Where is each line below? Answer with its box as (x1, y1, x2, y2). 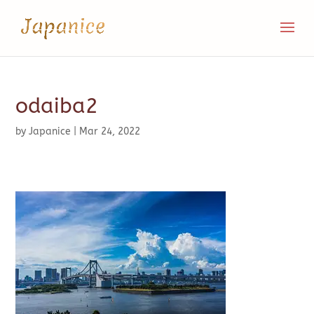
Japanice (29, 125, 71, 137)
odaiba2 (15, 93, 99, 118)
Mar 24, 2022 (79, 125, 141, 137)
